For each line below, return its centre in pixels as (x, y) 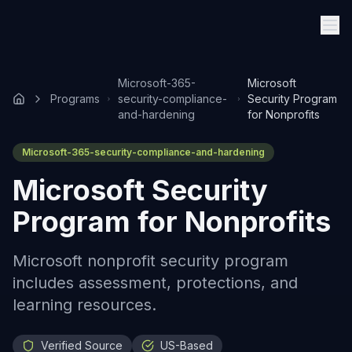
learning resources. (84, 305)
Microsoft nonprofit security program (150, 261)
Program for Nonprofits (172, 222)
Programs (75, 99)
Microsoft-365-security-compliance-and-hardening (143, 152)
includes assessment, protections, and (155, 283)
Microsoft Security (140, 190)
